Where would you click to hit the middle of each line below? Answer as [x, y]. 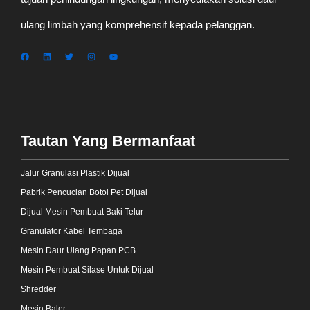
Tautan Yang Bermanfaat [108, 140]
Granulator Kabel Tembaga [72, 231]
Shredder [38, 289]
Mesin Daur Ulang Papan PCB [78, 250]
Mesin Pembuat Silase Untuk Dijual [87, 270]
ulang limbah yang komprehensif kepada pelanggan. [138, 24]
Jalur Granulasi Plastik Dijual [75, 173]
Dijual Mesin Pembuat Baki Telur [82, 211]
